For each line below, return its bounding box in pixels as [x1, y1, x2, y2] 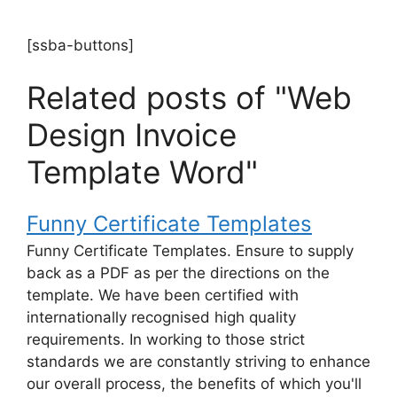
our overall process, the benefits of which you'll [27, 375, 362, 393]
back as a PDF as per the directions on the [27, 264, 330, 283]
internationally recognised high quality [27, 308, 296, 327]
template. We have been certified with [27, 286, 299, 305]
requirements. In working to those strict [27, 331, 305, 349]
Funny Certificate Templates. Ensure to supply [27, 242, 354, 261]
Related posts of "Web [27, 79, 352, 117]
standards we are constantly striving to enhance [27, 353, 370, 371]
